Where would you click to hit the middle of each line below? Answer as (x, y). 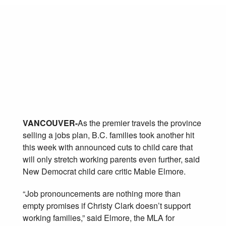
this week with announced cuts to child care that (108, 147)
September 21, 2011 (47, 93)
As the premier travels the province (139, 123)
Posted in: (35, 104)
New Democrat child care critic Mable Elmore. (104, 171)
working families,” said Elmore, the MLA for (99, 217)
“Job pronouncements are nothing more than (102, 193)
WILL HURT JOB (97, 51)
